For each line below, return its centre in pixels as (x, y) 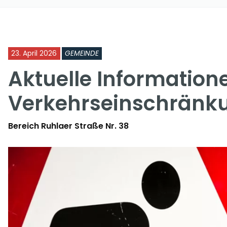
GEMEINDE (82, 53)
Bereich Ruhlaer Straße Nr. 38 (68, 126)
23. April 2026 (34, 53)
